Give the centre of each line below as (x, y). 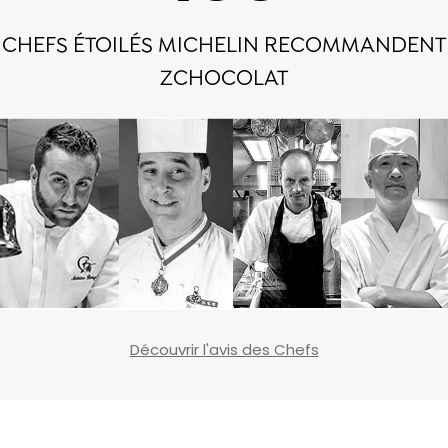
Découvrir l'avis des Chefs (224, 350)
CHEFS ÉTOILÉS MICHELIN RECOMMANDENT (224, 47)
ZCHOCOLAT (224, 80)
